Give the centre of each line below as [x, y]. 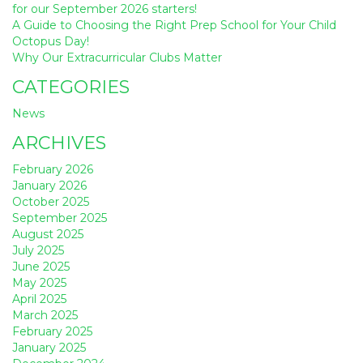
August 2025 [48, 234]
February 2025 [52, 331]
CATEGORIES [71, 87]
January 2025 [49, 347]
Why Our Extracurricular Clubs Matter [117, 57]
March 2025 [45, 315]
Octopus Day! [51, 41]
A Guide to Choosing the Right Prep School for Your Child [174, 25]
